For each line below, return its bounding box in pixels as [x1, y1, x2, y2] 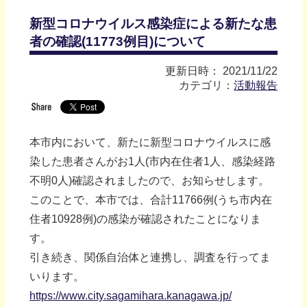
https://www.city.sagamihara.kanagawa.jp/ [29, 289, 232, 302]
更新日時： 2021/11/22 [165, 64, 278, 77]
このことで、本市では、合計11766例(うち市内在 [29, 193, 272, 206]
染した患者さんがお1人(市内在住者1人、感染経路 [29, 155, 275, 167]
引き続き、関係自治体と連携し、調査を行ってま [29, 251, 271, 263]
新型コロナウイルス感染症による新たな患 [29, 16, 277, 31]
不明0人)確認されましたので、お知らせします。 [29, 174, 269, 186]
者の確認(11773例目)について [29, 34, 206, 49]
